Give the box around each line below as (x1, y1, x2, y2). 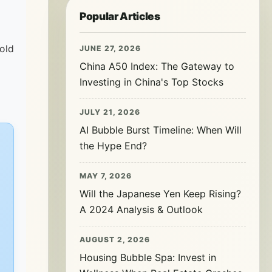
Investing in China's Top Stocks (80, 76, 223, 88)
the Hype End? (80, 140, 147, 152)
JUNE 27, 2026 (80, 44, 141, 53)
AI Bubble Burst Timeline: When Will (80, 124, 242, 136)
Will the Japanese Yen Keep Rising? (80, 188, 241, 200)
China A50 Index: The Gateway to (80, 60, 234, 72)
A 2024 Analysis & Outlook (80, 203, 203, 216)
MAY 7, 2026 (80, 171, 132, 180)
